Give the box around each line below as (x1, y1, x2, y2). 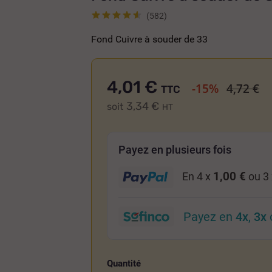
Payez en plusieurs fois (118, 143, 232, 156)
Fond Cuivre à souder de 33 (91, 33, 208, 45)
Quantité (107, 257, 141, 269)
